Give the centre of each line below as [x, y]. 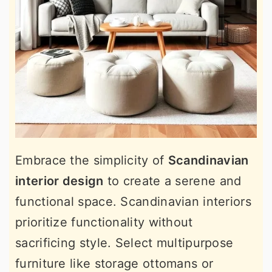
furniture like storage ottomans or [114, 263]
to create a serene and [172, 181]
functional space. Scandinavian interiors [133, 201]
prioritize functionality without [104, 222]
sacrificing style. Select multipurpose [124, 243]
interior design [59, 181]
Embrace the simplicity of [92, 160]
